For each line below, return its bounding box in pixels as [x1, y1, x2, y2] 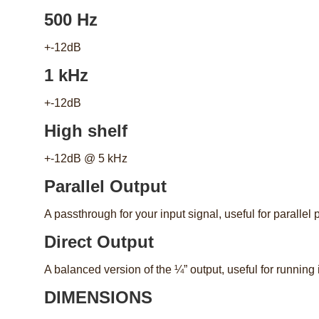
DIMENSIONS [44, 288, 152, 308]
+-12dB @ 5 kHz [44, 152, 127, 165]
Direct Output [44, 232, 154, 252]
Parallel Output [44, 177, 167, 197]
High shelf [44, 121, 127, 141]
